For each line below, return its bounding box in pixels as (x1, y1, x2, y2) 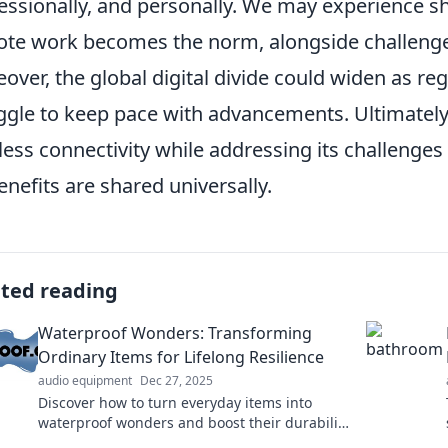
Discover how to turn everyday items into (38, 393, 312, 412)
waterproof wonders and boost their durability (38, 413, 350, 432)
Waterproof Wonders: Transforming (38, 322, 312, 344)
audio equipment (38, 372, 132, 389)
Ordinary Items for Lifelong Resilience (38, 346, 324, 368)
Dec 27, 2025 (140, 372, 213, 389)
